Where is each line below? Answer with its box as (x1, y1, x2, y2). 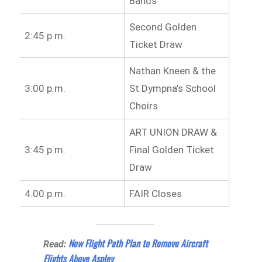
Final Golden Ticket (129, 143, 214, 156)
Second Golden (129, 20, 196, 33)
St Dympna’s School (129, 82, 216, 94)
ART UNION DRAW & (129, 126, 217, 138)
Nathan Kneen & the (129, 64, 216, 77)
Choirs (129, 99, 158, 112)
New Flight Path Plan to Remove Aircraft (68, 236, 208, 251)
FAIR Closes (129, 187, 182, 199)
